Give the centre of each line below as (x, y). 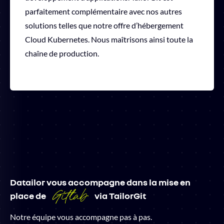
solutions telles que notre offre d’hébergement (104, 25)
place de (29, 195)
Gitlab (70, 194)
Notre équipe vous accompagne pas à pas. (81, 216)
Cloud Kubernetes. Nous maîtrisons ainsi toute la (109, 39)
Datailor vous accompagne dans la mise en (100, 182)
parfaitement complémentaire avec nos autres (103, 11)
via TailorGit (119, 195)
